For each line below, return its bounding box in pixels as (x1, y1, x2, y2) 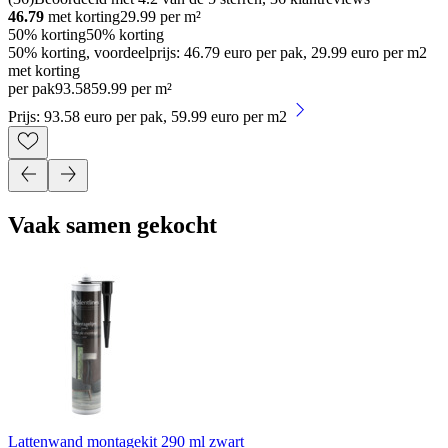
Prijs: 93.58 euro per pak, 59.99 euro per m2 (8, 108, 287, 126)
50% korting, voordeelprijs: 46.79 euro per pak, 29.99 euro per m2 (8, 44, 427, 62)
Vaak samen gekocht (8, 212, 217, 239)
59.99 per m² (91, 80, 172, 98)
